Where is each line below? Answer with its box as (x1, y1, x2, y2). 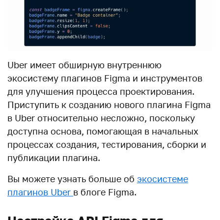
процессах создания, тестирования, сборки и (7, 139, 206, 150)
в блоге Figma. (73, 187, 137, 198)
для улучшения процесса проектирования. (7, 86, 194, 97)
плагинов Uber (7, 187, 73, 198)
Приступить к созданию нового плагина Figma (7, 99, 211, 110)
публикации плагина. (7, 152, 100, 164)
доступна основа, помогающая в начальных (7, 126, 198, 137)
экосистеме (137, 173, 188, 185)
